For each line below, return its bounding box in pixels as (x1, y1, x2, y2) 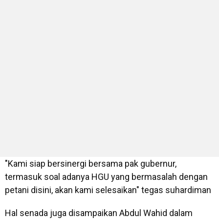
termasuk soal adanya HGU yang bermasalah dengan (5, 172, 208, 182)
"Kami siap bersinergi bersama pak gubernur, (5, 158, 176, 169)
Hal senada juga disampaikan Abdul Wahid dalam (5, 208, 193, 218)
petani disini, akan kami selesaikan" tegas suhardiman (5, 185, 211, 195)
